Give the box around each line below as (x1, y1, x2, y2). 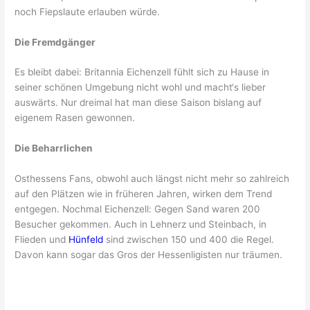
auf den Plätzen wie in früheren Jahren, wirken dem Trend (15, 188, 273, 200)
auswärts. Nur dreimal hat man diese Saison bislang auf (15, 97, 262, 109)
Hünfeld (69, 234, 104, 246)
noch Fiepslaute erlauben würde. (15, 6, 161, 17)
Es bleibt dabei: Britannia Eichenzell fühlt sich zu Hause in (15, 66, 270, 78)
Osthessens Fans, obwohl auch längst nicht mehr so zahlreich (15, 173, 290, 185)
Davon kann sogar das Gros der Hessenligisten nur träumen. (15, 249, 283, 261)
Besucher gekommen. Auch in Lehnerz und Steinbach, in (15, 219, 267, 230)
